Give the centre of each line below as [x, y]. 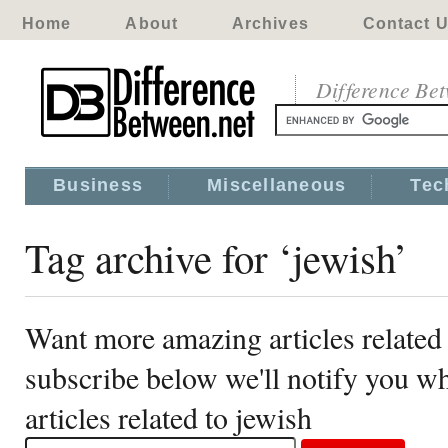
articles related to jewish [168, 417]
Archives [270, 23]
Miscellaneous [277, 185]
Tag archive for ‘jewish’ [216, 257]
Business [98, 185]
